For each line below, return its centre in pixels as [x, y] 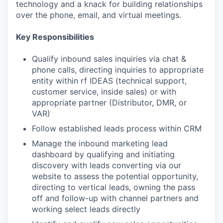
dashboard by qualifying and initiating [103, 154]
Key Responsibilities [55, 37]
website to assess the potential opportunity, [115, 176]
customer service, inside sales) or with [104, 92]
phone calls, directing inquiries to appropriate [118, 70]
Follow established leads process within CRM [117, 128]
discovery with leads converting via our [107, 165]
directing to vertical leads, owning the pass [113, 187]
